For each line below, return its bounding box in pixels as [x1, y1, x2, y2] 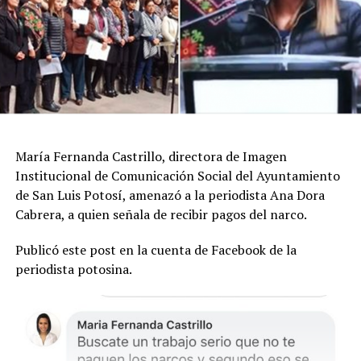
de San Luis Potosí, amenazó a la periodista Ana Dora [15, 185, 325, 204]
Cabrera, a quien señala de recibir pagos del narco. [15, 205, 307, 223]
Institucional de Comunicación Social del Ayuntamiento [15, 166, 340, 185]
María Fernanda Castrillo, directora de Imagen [15, 147, 287, 165]
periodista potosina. [15, 259, 132, 278]
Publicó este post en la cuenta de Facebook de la [15, 240, 297, 259]
